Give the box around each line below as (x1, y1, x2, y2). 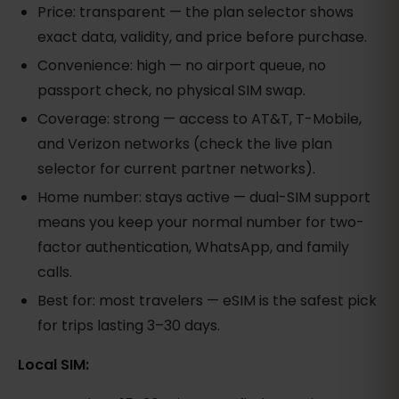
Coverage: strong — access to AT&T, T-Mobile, (37, 108, 362, 129)
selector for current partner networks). (37, 158, 316, 179)
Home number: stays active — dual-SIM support (37, 186, 371, 208)
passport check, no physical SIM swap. (37, 79, 306, 101)
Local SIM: (18, 354, 89, 375)
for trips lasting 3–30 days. (37, 314, 221, 336)
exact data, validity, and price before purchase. (37, 26, 368, 47)
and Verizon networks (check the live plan (37, 133, 333, 154)
